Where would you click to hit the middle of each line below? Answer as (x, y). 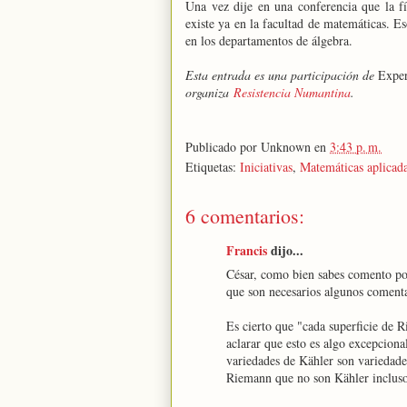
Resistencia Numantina (292, 92)
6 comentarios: (245, 216)
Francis (247, 250)
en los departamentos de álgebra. (269, 40)
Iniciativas (266, 167)
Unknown (286, 147)
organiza (209, 92)
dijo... (285, 250)
